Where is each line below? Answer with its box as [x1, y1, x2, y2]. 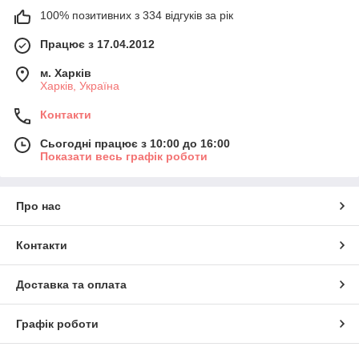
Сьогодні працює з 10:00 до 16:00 [40, 136, 230, 150]
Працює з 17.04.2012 [40, 37, 155, 50]
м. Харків [40, 66, 91, 79]
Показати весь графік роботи [40, 149, 208, 163]
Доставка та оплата [16, 277, 127, 291]
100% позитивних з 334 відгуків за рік [40, 8, 233, 22]
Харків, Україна [40, 79, 119, 92]
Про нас [16, 199, 61, 212]
